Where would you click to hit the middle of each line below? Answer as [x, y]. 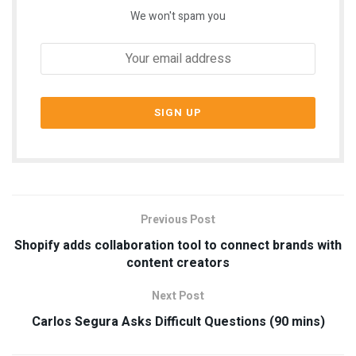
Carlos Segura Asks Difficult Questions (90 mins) [178, 321]
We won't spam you [178, 16]
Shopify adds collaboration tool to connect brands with [178, 245]
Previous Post [178, 219]
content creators [178, 263]
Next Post [178, 296]
